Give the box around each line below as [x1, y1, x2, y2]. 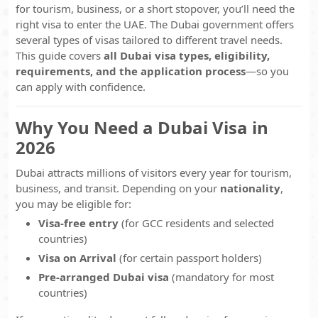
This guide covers [16, 48, 104, 62]
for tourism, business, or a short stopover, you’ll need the [16, 1, 295, 16]
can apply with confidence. [16, 79, 146, 94]
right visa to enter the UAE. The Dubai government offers [16, 17, 294, 31]
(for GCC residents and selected [119, 216, 274, 230]
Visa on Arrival [38, 251, 116, 265]
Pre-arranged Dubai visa [38, 270, 169, 284]
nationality [220, 181, 280, 195]
